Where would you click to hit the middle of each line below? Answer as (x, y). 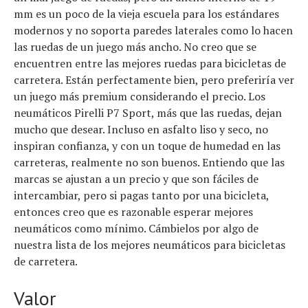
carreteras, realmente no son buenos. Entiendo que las (149, 163)
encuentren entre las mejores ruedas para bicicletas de (150, 64)
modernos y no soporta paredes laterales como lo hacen (153, 31)
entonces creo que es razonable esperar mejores (133, 212)
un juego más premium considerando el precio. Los (140, 97)
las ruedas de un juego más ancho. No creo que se (135, 47)
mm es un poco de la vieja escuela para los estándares (146, 14)
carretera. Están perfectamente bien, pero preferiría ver (154, 80)
